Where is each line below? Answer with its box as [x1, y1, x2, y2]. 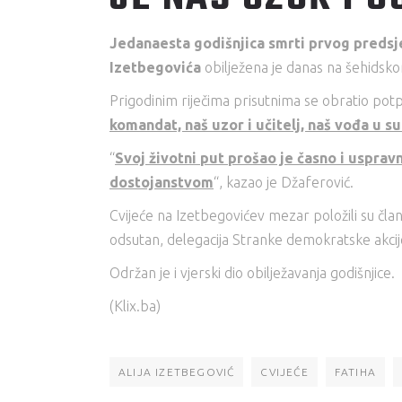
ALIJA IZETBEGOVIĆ [118, 366, 235, 378]
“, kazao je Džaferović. [214, 174, 354, 190]
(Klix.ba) [109, 298, 161, 314]
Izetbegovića [109, 59, 201, 75]
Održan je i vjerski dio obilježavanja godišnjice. [109, 265, 395, 281]
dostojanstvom [109, 174, 214, 190]
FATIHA [334, 366, 377, 378]
